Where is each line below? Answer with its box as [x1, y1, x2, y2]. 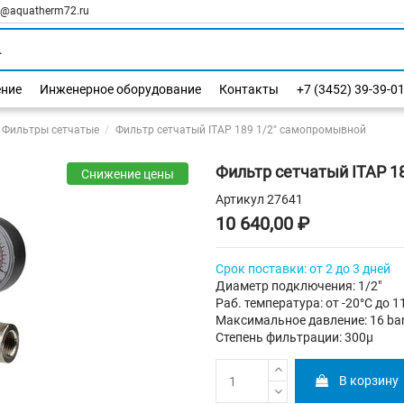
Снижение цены [80, 167, 174, 182]
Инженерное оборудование [40, 82, 201, 96]
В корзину [339, 373, 399, 389]
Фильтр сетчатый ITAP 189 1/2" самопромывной [115, 124, 366, 136]
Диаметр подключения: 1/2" [216, 279, 381, 294]
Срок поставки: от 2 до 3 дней [216, 262, 390, 277]
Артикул [216, 192, 264, 207]
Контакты [219, 82, 279, 96]
